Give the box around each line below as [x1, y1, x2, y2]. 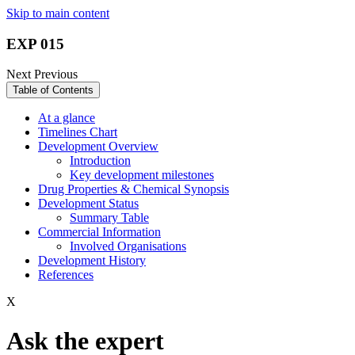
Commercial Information [38, 225, 161, 239]
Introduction [70, 154, 131, 168]
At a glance [38, 111, 95, 125]
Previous [34, 67, 78, 82]
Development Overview [38, 139, 158, 154]
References [38, 268, 94, 282]
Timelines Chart [38, 125, 117, 139]
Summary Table [70, 211, 149, 225]
